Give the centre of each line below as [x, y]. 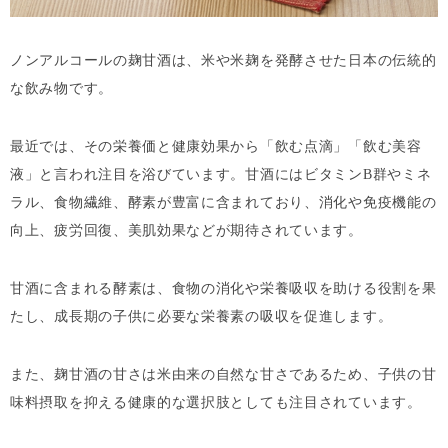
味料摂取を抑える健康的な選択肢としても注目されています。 [216, 402]
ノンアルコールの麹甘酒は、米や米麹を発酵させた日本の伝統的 [223, 60]
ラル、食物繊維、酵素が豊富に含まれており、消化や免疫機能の [223, 202]
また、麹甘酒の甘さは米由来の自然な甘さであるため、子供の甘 [223, 374]
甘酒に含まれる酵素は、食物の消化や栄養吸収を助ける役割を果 [223, 288]
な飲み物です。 [61, 88]
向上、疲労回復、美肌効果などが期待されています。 [186, 230]
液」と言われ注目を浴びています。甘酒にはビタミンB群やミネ [221, 174]
